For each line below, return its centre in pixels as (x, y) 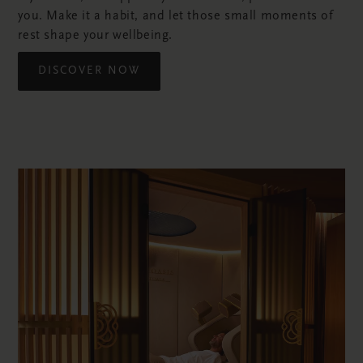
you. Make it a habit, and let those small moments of (176, 16)
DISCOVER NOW (90, 71)
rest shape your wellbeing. (95, 36)
